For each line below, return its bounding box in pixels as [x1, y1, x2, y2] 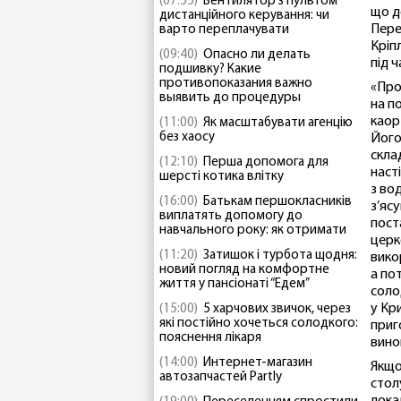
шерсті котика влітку [159, 170, 284, 183]
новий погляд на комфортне [159, 263, 329, 277]
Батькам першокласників [203, 195, 352, 209]
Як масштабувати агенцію [203, 116, 353, 130]
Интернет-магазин [203, 356, 312, 370]
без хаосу [159, 131, 215, 144]
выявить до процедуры [159, 91, 301, 105]
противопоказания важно [159, 77, 312, 90]
